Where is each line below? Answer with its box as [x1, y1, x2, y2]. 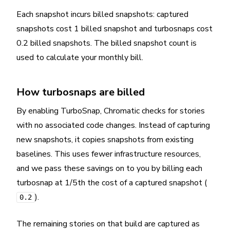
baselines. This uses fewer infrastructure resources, [16, 148, 201, 160]
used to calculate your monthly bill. [16, 51, 143, 63]
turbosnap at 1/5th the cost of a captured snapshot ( [16, 177, 207, 188]
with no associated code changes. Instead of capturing [16, 119, 210, 131]
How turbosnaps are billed [16, 85, 145, 99]
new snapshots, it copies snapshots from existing [16, 133, 194, 145]
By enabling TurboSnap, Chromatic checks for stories [16, 105, 205, 117]
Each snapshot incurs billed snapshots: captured [16, 8, 188, 20]
